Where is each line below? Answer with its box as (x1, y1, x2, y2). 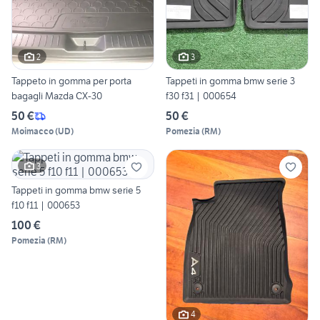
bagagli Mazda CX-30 (11, 89, 102, 103)
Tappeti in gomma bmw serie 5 (11, 184, 141, 197)
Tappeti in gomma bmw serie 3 (166, 74, 295, 88)
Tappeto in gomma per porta (11, 74, 131, 88)
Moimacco (11, 126, 54, 137)
